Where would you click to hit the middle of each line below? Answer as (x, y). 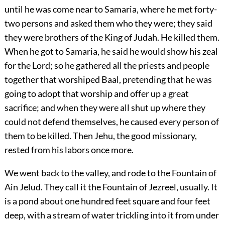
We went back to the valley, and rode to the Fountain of (110, 173)
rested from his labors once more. (69, 150)
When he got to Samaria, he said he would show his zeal (111, 51)
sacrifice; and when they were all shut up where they (105, 108)
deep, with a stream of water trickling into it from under (111, 215)
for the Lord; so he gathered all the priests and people (107, 66)
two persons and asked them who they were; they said (108, 23)
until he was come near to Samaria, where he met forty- (110, 9)
